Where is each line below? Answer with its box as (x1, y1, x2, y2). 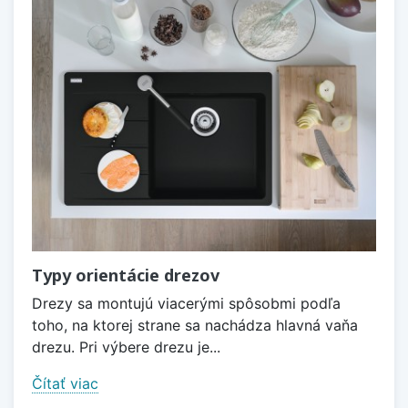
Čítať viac (32, 373, 98, 393)
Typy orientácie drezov (32, 263, 219, 286)
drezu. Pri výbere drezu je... (32, 337, 220, 356)
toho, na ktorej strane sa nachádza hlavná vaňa (32, 315, 358, 334)
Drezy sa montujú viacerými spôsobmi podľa (32, 293, 341, 312)
